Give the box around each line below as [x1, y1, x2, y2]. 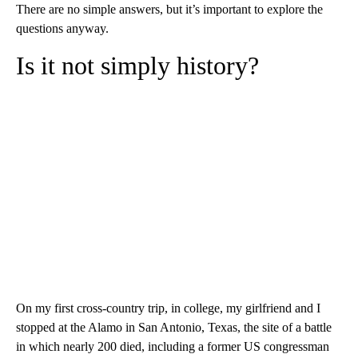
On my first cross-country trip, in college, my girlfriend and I [16, 301, 320, 315]
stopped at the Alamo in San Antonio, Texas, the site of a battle [16, 320, 332, 334]
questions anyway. [16, 22, 109, 35]
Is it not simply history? [16, 51, 259, 80]
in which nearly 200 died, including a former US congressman [16, 340, 329, 353]
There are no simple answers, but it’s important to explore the [16, 2, 323, 16]
